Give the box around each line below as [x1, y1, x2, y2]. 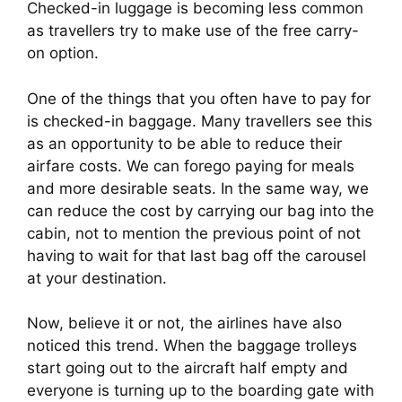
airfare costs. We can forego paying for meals [27, 156, 354, 175]
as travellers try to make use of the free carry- [27, 22, 359, 40]
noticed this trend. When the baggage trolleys [27, 336, 357, 355]
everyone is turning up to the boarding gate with [27, 381, 374, 400]
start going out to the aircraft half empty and [27, 359, 348, 378]
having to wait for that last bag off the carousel [27, 246, 366, 265]
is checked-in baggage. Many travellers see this [27, 111, 372, 130]
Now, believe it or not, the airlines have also [27, 314, 342, 333]
